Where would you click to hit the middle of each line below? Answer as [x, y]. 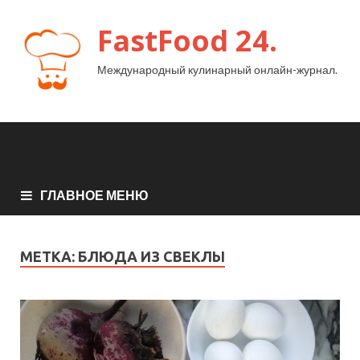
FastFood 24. [187, 41]
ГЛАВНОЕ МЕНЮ [94, 194]
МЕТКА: [49, 256]
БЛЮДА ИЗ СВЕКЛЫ [151, 256]
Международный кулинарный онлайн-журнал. [217, 70]
